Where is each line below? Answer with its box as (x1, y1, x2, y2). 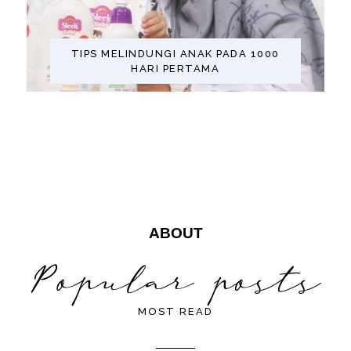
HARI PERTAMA (131, 62, 220, 74)
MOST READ (138, 306, 213, 318)
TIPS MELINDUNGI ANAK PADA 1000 (71, 47, 280, 60)
